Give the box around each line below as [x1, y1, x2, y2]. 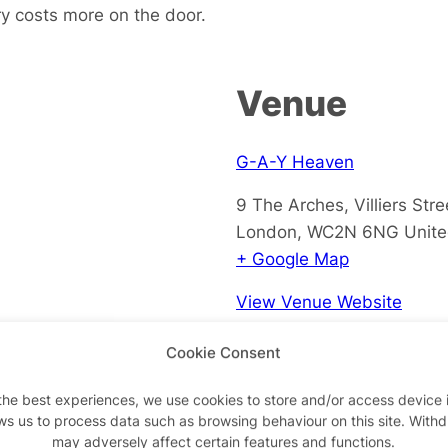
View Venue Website [236, 290, 402, 312]
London [236, 220, 297, 242]
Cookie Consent [166, 343, 282, 362]
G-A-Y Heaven [236, 150, 354, 172]
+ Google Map [236, 247, 349, 269]
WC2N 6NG [307, 220, 399, 242]
